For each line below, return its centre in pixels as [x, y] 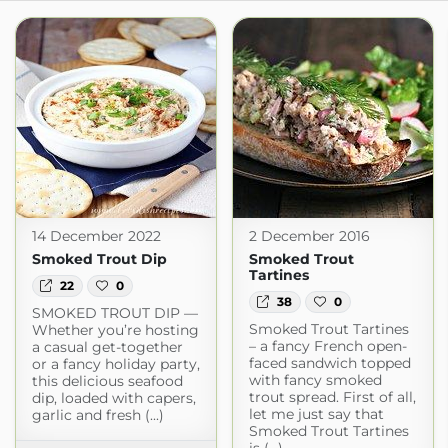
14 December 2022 [96, 236]
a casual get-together [107, 347]
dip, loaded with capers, [113, 398]
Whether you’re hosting [115, 330]
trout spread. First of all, [332, 397]
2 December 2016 [309, 236]
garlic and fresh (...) [97, 415]
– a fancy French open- [327, 346]
